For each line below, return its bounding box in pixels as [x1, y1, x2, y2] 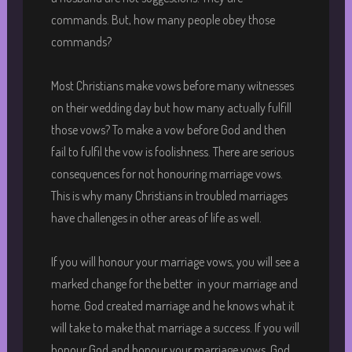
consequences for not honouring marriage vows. [50, 165, 283, 181]
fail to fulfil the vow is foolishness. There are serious [50, 143, 294, 159]
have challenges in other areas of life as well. [50, 209, 262, 225]
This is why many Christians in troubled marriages [50, 187, 288, 203]
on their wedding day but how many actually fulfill [50, 99, 291, 115]
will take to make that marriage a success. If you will [50, 319, 299, 335]
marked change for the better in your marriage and [50, 275, 298, 291]
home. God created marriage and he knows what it [50, 297, 295, 313]
